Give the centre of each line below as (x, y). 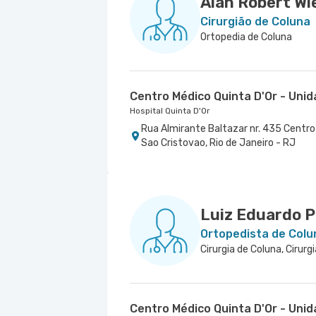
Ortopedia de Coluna (246, 37)
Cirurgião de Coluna (255, 22)
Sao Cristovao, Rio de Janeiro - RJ (218, 143)
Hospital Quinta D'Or (170, 111)
